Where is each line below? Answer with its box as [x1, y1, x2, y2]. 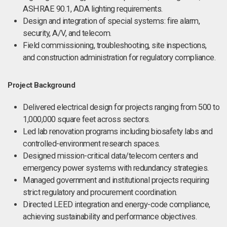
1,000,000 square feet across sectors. [23, 115, 150, 124]
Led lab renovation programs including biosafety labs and [23, 127, 212, 136]
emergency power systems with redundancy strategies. [23, 163, 209, 173]
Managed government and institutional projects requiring [23, 175, 209, 185]
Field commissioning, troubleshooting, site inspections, [23, 41, 207, 50]
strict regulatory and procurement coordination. [23, 187, 177, 197]
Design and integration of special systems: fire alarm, [23, 16, 200, 26]
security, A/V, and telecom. [23, 28, 111, 38]
